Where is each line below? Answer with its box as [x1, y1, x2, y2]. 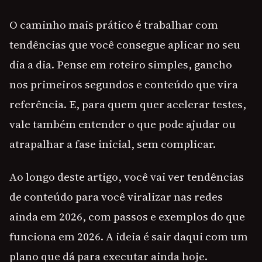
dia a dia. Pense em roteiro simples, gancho [9, 57, 232, 73]
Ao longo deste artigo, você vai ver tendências [9, 169, 244, 185]
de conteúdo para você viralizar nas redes [9, 189, 223, 205]
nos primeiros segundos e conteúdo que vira [9, 77, 238, 92]
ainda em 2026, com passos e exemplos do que [9, 209, 245, 225]
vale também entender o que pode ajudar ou [9, 116, 236, 132]
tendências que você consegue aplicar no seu [9, 37, 240, 53]
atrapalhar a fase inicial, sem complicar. [9, 136, 216, 152]
